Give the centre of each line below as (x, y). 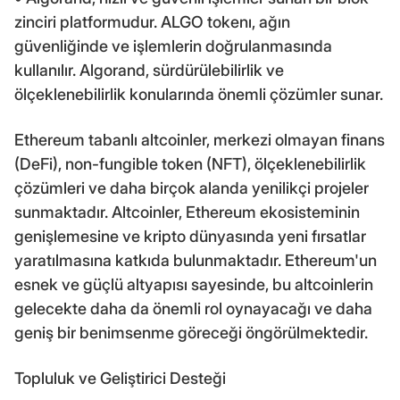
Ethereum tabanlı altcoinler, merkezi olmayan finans (200, 139)
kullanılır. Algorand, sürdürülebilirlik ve (149, 70)
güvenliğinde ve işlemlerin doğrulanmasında (173, 46)
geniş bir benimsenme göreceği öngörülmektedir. (191, 332)
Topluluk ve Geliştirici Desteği (120, 378)
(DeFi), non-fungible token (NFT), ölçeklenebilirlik (190, 163)
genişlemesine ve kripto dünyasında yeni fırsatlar (190, 236)
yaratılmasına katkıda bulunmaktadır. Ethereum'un (196, 260)
